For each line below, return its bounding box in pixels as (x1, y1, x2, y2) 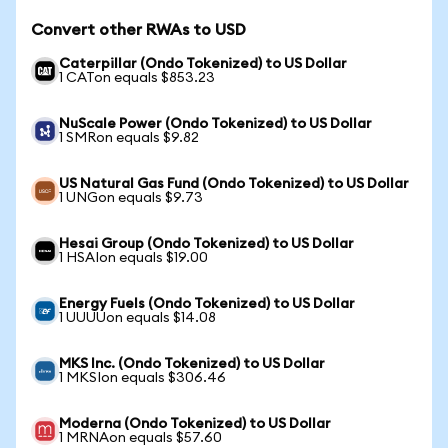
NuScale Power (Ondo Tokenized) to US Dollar (59, 117, 372, 131)
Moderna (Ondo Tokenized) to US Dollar (59, 417, 331, 431)
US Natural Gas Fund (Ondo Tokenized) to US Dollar (59, 177, 409, 191)
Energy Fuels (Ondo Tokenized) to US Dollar (59, 297, 355, 311)
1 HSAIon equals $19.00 (59, 251, 208, 265)
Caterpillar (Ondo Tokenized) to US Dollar (59, 57, 347, 71)
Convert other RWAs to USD (31, 22, 246, 38)
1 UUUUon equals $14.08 (59, 311, 216, 325)
